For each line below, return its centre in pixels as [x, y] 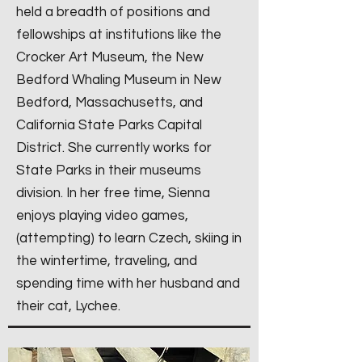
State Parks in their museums [109, 170]
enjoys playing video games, [102, 216]
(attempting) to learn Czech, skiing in [129, 238]
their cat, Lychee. [70, 306]
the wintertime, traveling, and [107, 261]
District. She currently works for [114, 148]
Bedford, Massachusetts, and [109, 103]
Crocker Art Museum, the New [110, 57]
